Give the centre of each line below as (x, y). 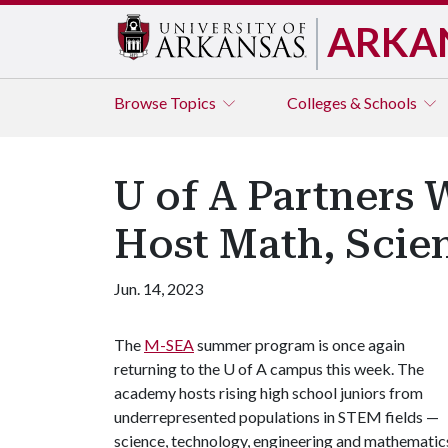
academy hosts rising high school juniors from (268, 392)
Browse (142, 102)
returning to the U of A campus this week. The (269, 368)
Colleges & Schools (353, 102)
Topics (194, 102)
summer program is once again (299, 344)
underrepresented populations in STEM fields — (276, 416)
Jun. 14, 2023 (158, 288)
